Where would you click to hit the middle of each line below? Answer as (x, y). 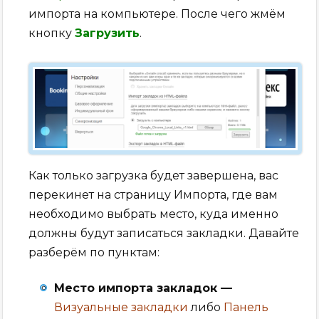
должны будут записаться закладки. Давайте (164, 233)
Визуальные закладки (121, 307)
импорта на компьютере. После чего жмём (157, 14)
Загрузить (108, 33)
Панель (246, 307)
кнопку (52, 33)
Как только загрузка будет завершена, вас (154, 175)
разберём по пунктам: (94, 252)
